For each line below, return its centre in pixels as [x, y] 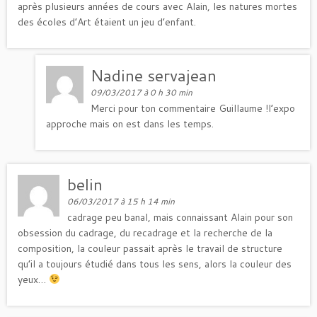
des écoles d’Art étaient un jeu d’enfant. [107, 22]
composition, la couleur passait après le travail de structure [150, 248]
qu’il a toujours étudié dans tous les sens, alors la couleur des [155, 264]
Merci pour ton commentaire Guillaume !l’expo [193, 108]
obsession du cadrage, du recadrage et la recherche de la [145, 232]
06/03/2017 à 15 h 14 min [121, 201]
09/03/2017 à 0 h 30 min [142, 92]
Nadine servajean [154, 75]
